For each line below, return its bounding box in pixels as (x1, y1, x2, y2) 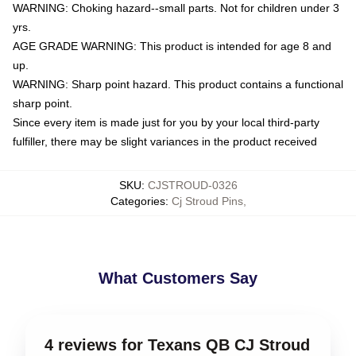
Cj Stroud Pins (171, 194, 243, 207)
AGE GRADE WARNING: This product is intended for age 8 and (13, 39, 331, 52)
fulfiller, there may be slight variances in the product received (13, 134, 317, 148)
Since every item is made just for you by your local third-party (13, 115, 319, 129)
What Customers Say (99, 269, 257, 287)
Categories (110, 194, 165, 207)
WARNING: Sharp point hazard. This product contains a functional (13, 77, 343, 91)
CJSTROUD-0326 (147, 178, 238, 192)
